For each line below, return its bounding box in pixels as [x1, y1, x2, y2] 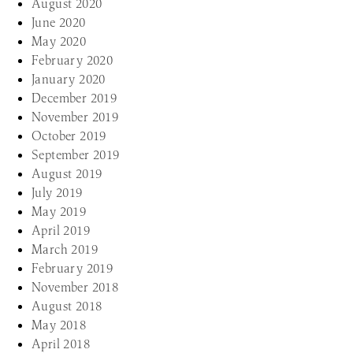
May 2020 [32, 33, 87, 49]
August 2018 [32, 298, 102, 314]
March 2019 [32, 241, 98, 257]
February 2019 [32, 260, 113, 276]
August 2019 [32, 165, 102, 181]
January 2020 [32, 71, 106, 87]
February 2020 [32, 52, 113, 68]
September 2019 [32, 147, 120, 162]
